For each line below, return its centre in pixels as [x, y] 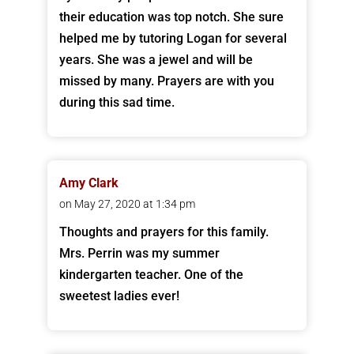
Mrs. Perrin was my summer [139, 254]
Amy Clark [88, 183]
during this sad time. [117, 103]
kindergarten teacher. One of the [151, 275]
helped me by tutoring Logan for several [173, 39]
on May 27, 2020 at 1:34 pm [127, 204]
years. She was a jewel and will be [156, 60]
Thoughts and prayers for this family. [164, 232]
